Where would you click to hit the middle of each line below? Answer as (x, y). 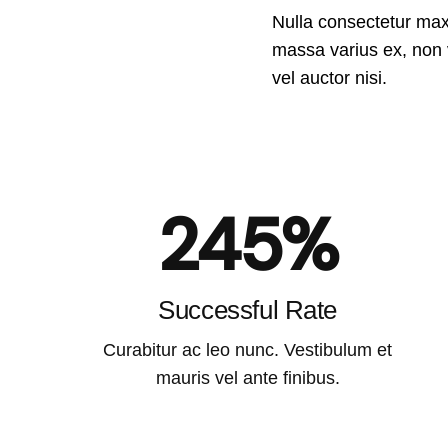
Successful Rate (248, 310)
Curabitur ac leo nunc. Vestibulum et (248, 350)
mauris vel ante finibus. (247, 378)
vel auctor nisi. (330, 78)
